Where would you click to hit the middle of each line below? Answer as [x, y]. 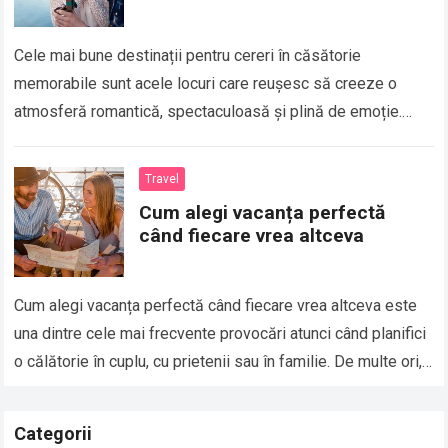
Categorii [53, 434]
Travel [162, 179]
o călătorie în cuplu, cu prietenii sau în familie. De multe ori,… [223, 362]
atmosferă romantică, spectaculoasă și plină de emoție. [208, 112]
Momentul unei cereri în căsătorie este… [156, 140]
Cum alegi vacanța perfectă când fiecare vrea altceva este [216, 306]
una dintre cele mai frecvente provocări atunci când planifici [220, 334]
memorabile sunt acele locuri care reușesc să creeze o [206, 84]
